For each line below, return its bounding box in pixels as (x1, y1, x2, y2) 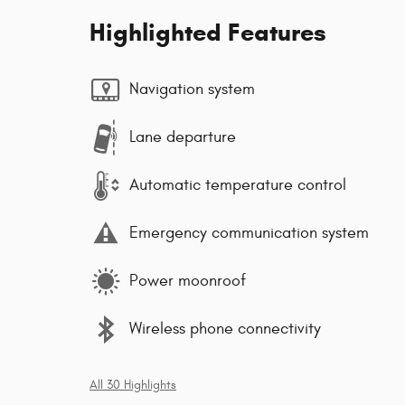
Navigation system (129, 80, 255, 99)
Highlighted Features (89, 16, 326, 48)
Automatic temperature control (129, 175, 346, 195)
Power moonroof (129, 271, 246, 291)
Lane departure (129, 127, 236, 147)
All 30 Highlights (89, 377, 176, 392)
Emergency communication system (129, 223, 369, 243)
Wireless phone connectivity (129, 319, 321, 339)
